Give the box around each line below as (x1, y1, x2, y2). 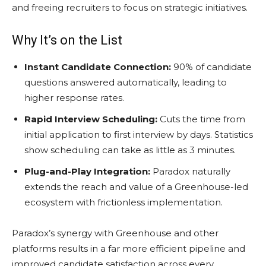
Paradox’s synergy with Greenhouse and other (12, 227, 218, 239)
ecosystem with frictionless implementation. (24, 196, 223, 208)
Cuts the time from (157, 113, 245, 125)
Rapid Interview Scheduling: (24, 113, 157, 125)
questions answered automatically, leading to (24, 76, 227, 88)
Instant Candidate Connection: (24, 61, 171, 72)
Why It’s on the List (12, 32, 122, 47)
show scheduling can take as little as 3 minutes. (24, 144, 236, 156)
